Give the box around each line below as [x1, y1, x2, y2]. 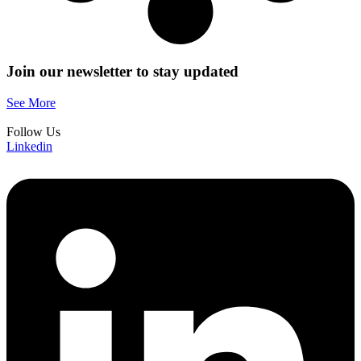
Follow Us [6, 124, 60, 139]
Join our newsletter [6, 63, 136, 80]
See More [6, 95, 56, 110]
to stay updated [136, 63, 239, 80]
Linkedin [6, 139, 52, 153]
